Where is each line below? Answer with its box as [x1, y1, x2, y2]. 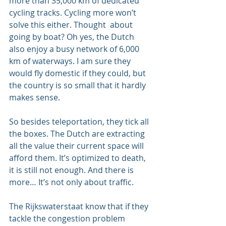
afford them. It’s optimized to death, [9, 152, 148, 163]
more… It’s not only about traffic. [9, 176, 134, 188]
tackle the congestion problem [9, 212, 127, 224]
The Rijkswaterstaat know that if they [9, 200, 150, 212]
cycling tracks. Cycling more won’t [9, 7, 138, 18]
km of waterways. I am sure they [9, 55, 133, 67]
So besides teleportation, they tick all [9, 116, 151, 127]
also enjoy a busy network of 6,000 [9, 43, 141, 54]
